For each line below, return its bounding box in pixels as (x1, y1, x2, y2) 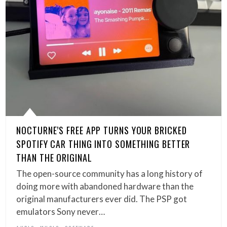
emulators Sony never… (16, 206, 105, 217)
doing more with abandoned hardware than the (16, 181, 194, 192)
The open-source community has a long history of (16, 168, 203, 179)
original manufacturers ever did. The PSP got (16, 194, 187, 205)
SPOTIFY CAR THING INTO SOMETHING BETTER (16, 137, 191, 151)
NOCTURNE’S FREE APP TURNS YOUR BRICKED (16, 124, 187, 137)
